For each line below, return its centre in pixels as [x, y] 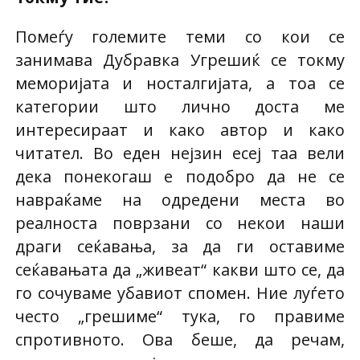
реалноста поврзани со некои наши [180, 223]
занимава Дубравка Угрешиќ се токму [180, 59]
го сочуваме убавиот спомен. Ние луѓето [180, 292]
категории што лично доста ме [180, 106]
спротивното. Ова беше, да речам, [180, 339]
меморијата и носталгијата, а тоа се [180, 83]
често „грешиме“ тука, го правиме [180, 316]
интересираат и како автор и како [180, 129]
